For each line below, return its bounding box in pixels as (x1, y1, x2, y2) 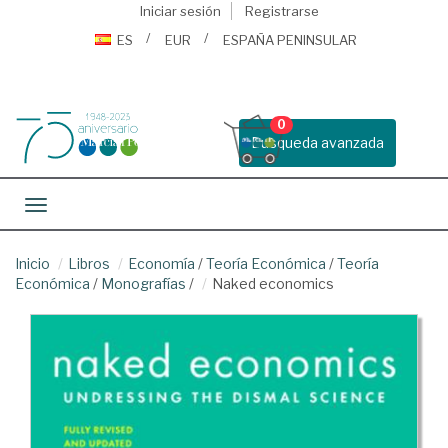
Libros (68, 255, 110, 272)
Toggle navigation (35, 198, 155, 215)
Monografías (101, 275, 186, 292)
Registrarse (244, 3, 319, 19)
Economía (128, 255, 195, 272)
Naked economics (212, 275, 334, 292)
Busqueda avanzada (251, 134, 384, 151)
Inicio (15, 255, 50, 272)
